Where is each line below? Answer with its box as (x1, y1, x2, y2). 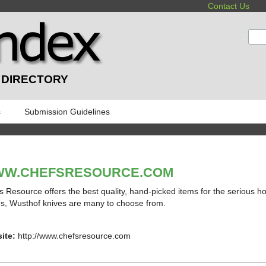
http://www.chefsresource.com (15, 230, 131, 240)
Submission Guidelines (24, 106, 110, 116)
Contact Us (208, 1, 250, 11)
